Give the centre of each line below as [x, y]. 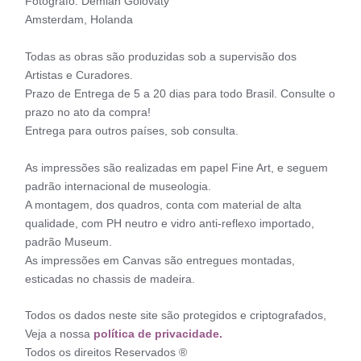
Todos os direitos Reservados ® [106, 353]
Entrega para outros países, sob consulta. [131, 130]
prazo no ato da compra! [87, 112]
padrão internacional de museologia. [118, 186]
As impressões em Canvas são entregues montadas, [160, 260]
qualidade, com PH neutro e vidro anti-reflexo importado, [169, 223]
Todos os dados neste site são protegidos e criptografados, [175, 315]
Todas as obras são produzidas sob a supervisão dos [160, 56]
